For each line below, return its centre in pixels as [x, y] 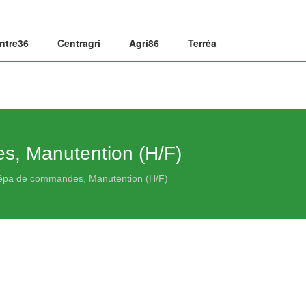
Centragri [79, 43]
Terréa [202, 43]
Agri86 [144, 43]
